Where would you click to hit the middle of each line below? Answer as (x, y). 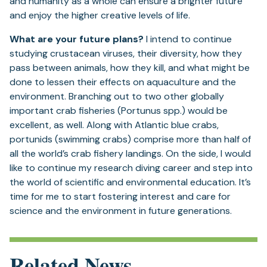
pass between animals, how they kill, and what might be (130, 68)
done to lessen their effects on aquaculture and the (123, 82)
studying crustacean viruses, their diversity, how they (126, 54)
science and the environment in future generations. (121, 211)
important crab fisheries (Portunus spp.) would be (119, 111)
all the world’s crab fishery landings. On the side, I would (130, 154)
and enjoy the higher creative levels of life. (100, 15)
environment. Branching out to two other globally (117, 97)
